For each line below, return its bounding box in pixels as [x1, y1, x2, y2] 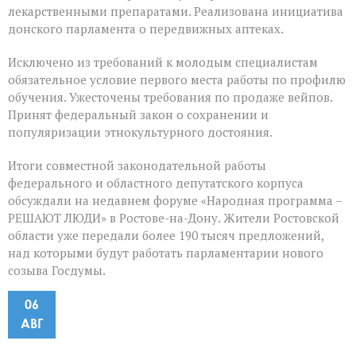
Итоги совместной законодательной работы [8, 157, 266, 174]
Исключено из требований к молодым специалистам [8, 54, 318, 71]
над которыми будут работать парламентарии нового [8, 245, 323, 261]
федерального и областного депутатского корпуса [8, 175, 304, 192]
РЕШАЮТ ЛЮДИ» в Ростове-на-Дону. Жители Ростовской [8, 210, 339, 226]
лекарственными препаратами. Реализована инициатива [8, 3, 343, 20]
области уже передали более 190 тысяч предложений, [8, 227, 323, 244]
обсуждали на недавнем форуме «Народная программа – [8, 192, 342, 209]
